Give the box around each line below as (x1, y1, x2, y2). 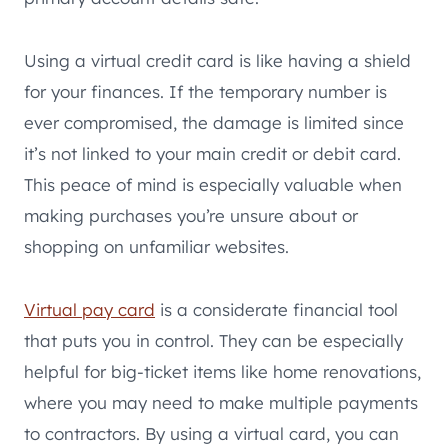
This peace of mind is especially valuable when (24, 174, 402, 196)
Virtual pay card (24, 299, 155, 321)
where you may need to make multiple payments (24, 392, 418, 414)
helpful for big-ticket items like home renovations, (24, 361, 421, 383)
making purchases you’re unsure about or (24, 205, 358, 227)
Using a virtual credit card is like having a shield (24, 50, 411, 72)
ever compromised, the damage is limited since (24, 112, 404, 134)
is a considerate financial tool (155, 299, 398, 321)
